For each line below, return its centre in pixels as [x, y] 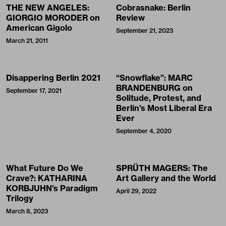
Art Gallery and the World [166, 178]
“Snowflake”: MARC [154, 78]
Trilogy [20, 198]
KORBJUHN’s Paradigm [52, 188]
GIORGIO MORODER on [53, 18]
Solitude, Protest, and [159, 98]
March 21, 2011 [27, 41]
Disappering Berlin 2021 [53, 78]
